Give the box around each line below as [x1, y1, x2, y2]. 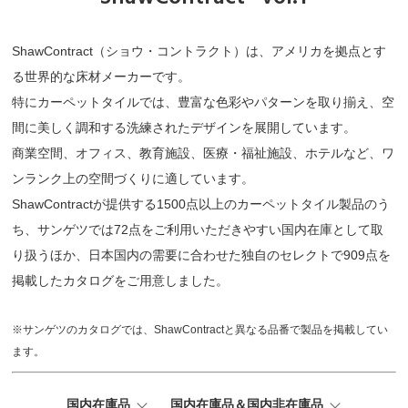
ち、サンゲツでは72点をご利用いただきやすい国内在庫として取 [12, 222, 384, 237]
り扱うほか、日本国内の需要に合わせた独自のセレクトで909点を [12, 248, 392, 262]
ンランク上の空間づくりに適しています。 [12, 171, 255, 186]
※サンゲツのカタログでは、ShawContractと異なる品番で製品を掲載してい [12, 323, 389, 336]
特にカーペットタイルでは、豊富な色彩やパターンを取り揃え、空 [12, 95, 395, 109]
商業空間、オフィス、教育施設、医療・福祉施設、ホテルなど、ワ [12, 146, 395, 160]
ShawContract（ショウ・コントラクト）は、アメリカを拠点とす [12, 44, 387, 58]
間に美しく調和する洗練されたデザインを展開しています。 [12, 120, 357, 135]
